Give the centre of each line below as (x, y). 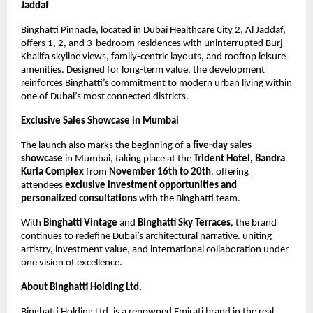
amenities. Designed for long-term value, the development (143, 71)
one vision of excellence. (72, 263)
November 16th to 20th (160, 173)
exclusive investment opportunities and (151, 186)
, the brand (254, 224)
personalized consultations (79, 199)
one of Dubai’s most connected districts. (105, 97)
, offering (230, 173)
